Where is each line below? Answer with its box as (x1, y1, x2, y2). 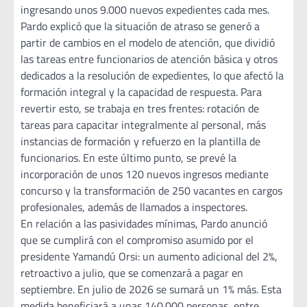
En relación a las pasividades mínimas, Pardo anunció (21, 215, 267, 232)
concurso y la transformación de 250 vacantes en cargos (21, 182, 282, 199)
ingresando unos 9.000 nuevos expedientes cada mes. (21, 1, 269, 19)
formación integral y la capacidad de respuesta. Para (21, 84, 262, 101)
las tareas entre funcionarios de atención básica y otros (21, 51, 278, 68)
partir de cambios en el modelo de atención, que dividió (21, 34, 275, 51)
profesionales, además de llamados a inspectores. (21, 199, 247, 216)
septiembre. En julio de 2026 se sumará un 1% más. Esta (21, 281, 282, 298)
